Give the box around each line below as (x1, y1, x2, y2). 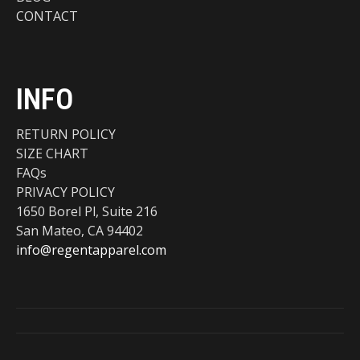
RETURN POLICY (16, 125, 116, 143)
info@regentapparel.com (16, 240, 166, 259)
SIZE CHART (16, 144, 88, 162)
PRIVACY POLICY (16, 182, 115, 201)
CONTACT (16, 6, 78, 25)
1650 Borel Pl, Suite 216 (16, 202, 157, 220)
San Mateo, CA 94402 (16, 221, 143, 239)
